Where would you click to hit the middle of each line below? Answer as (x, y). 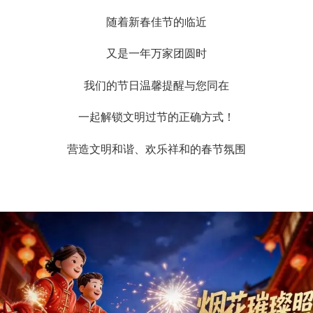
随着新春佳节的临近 (156, 22)
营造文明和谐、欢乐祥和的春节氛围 (156, 149)
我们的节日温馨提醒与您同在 (156, 85)
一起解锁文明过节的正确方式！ (156, 117)
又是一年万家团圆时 (156, 54)
